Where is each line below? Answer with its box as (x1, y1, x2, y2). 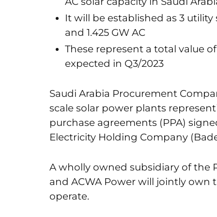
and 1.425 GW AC (65, 27, 145, 38)
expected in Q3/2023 (65, 58, 164, 69)
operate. (49, 190, 89, 202)
